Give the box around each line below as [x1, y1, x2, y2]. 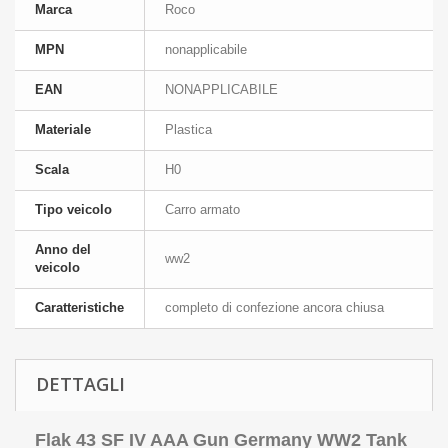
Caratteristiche [35, 300, 124, 315]
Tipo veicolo [35, 202, 112, 217]
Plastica [165, 122, 212, 137]
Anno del [35, 242, 91, 257]
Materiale [35, 122, 91, 137]
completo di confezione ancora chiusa [165, 300, 384, 315]
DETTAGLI [36, 372, 125, 396]
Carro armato [165, 202, 240, 217]
